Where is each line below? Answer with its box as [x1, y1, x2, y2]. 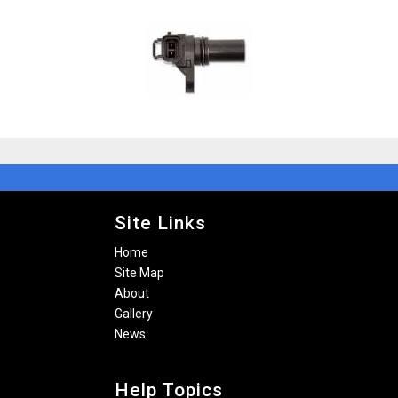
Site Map [115, 266, 164, 280]
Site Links [115, 212, 206, 234]
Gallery [115, 306, 153, 321]
